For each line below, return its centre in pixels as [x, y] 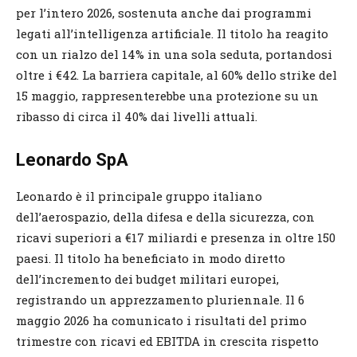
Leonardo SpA [72, 159]
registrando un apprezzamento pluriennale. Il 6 [160, 299]
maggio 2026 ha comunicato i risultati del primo [161, 320]
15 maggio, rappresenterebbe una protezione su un [167, 95]
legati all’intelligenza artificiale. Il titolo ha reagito [172, 33]
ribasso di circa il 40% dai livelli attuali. [137, 116]
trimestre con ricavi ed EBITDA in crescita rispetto [167, 341]
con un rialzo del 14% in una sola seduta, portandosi [174, 54]
